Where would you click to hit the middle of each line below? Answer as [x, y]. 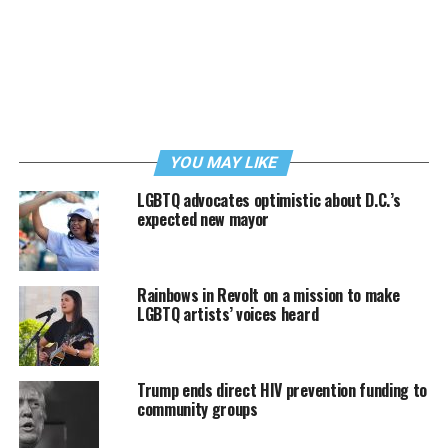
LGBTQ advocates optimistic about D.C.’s [268, 200]
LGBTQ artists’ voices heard [227, 314]
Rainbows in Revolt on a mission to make [268, 295]
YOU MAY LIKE [224, 163]
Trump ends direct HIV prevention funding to [282, 390]
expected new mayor [203, 219]
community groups [197, 409]
